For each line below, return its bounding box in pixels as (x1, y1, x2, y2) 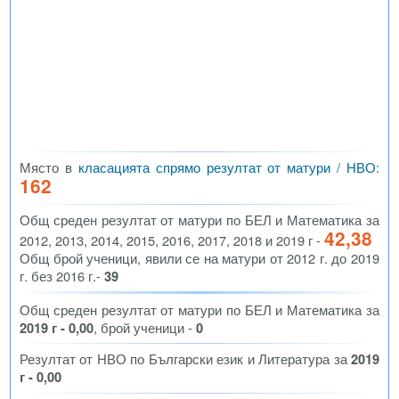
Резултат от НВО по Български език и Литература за (20, 349, 351, 369)
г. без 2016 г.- (20, 265, 104, 285)
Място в (20, 158, 78, 177)
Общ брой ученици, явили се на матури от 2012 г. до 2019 (20, 248, 379, 267)
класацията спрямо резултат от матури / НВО (77, 158, 376, 177)
